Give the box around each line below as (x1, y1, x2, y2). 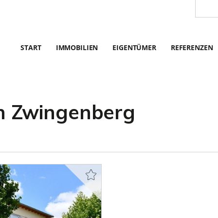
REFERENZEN (170, 43, 213, 52)
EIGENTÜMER (112, 43, 156, 52)
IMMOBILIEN (55, 43, 98, 52)
